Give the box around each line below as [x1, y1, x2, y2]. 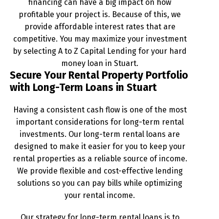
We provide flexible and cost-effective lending [17, 166, 183, 175]
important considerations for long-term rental [16, 117, 184, 127]
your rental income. [65, 190, 135, 200]
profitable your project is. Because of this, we [19, 9, 181, 19]
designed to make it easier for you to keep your [14, 141, 185, 151]
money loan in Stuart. [61, 58, 138, 68]
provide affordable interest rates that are [24, 22, 175, 31]
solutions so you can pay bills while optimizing [17, 178, 182, 188]
